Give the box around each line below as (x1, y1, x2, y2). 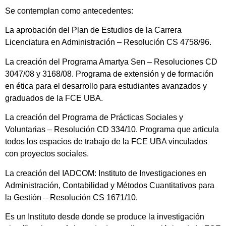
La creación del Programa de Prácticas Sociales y (5, 113, 183, 122)
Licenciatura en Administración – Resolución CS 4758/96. (5, 38, 213, 47)
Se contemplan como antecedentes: (5, 7, 133, 16)
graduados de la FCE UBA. (5, 93, 105, 102)
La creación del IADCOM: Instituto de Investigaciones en (5, 168, 206, 178)
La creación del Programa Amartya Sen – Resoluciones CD (5, 57, 217, 66)
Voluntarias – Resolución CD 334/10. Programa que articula (5, 125, 219, 134)
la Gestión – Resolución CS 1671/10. (5, 193, 140, 202)
